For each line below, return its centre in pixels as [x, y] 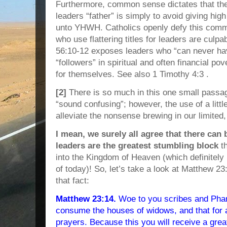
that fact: [72, 181]
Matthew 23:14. [86, 199]
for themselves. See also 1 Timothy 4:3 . [132, 74]
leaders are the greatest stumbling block [138, 146]
